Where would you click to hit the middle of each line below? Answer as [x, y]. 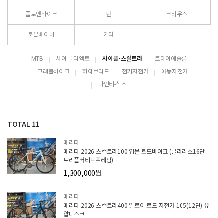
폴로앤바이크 [41, 14]
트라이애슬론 [171, 59]
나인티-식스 [112, 84]
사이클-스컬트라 [122, 59]
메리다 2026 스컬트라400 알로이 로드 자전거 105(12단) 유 [136, 205]
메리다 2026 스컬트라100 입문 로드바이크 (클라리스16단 [134, 151]
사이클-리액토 [73, 59]
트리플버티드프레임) [88, 159]
